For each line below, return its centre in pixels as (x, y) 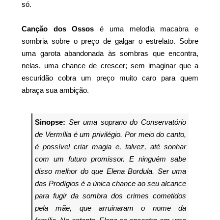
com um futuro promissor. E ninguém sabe (110, 159)
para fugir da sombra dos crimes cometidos (110, 195)
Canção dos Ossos (58, 28)
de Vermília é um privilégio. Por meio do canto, (110, 134)
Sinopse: (50, 122)
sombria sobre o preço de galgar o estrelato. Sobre (110, 41)
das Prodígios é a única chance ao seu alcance (110, 183)
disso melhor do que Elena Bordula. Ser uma (110, 171)
